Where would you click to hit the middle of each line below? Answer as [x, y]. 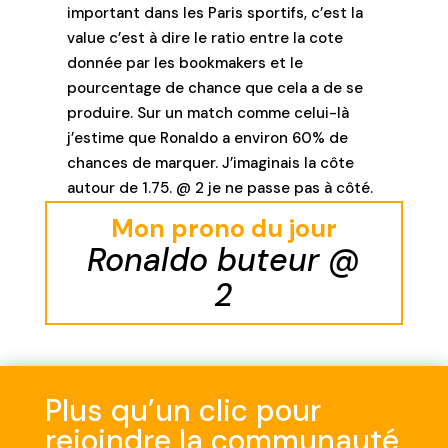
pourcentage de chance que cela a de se [215, 87]
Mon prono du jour [223, 228]
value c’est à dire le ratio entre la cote [205, 37]
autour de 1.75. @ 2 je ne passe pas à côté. [220, 187]
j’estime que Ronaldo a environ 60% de [208, 137]
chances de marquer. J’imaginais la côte [211, 162]
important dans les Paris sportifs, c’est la [215, 12]
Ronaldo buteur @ [224, 259]
